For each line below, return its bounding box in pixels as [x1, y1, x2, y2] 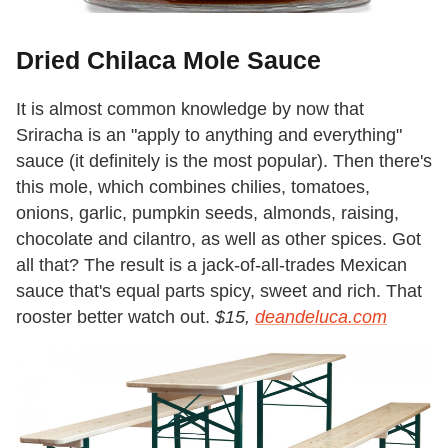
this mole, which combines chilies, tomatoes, [16, 177, 370, 198]
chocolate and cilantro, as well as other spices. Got [16, 229, 421, 250]
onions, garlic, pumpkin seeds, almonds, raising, [16, 203, 399, 224]
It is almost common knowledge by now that [16, 99, 364, 120]
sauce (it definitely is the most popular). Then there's [16, 151, 432, 172]
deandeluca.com [255, 307, 387, 328]
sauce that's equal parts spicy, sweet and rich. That [16, 281, 422, 302]
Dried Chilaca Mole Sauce [16, 46, 321, 75]
